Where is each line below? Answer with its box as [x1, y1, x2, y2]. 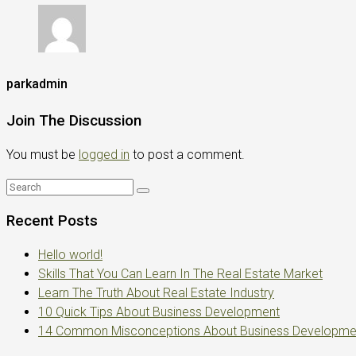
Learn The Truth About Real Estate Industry [38, 284, 274, 300]
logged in [79, 147, 130, 163]
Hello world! [38, 246, 103, 262]
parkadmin [6, 76, 68, 92]
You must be [6, 147, 79, 163]
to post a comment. [130, 147, 245, 163]
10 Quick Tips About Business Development [38, 304, 280, 319]
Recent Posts [6, 211, 98, 230]
